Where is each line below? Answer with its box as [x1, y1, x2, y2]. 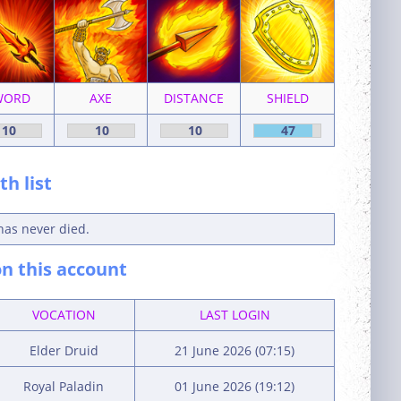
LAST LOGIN [199, 306, 270, 323]
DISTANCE [164, 90, 224, 107]
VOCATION [31, 306, 96, 323]
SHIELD [266, 90, 309, 107]
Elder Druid [29, 342, 98, 359]
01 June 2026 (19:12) [175, 378, 294, 395]
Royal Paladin [23, 378, 104, 395]
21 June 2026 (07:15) [175, 342, 294, 359]
